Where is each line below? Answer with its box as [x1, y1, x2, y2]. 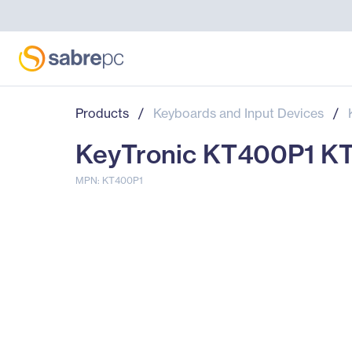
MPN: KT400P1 [75, 174, 143, 186]
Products [75, 105, 129, 121]
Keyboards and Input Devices [153, 105, 324, 121]
